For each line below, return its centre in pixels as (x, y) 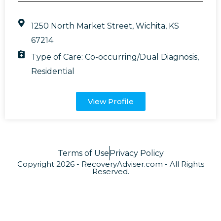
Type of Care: (58, 57)
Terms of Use (83, 153)
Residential (53, 71)
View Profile (110, 101)
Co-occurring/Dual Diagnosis (141, 57)
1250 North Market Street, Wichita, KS (105, 26)
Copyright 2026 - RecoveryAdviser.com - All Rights (110, 164)
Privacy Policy (136, 153)
